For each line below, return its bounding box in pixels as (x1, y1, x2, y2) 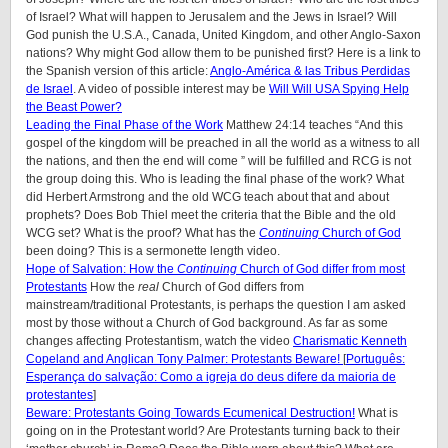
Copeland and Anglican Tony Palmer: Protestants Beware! (26, 352, 343, 366)
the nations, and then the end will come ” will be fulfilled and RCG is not (26, 154, 411, 168)
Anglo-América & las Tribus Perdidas (210, 64, 410, 78)
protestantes (26, 388, 93, 402)
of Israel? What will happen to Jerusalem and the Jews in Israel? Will (26, 10, 397, 24)
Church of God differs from (162, 280, 304, 294)
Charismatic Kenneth (293, 334, 407, 348)
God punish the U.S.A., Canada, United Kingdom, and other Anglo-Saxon (26, 28, 421, 42)
